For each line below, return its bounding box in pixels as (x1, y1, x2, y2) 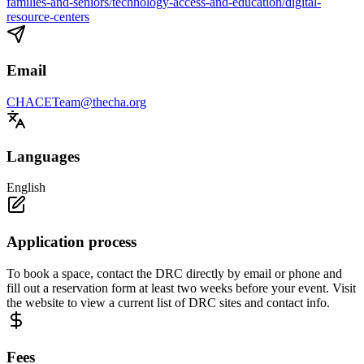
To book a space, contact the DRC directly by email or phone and (6, 266, 342, 280)
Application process (6, 233, 136, 251)
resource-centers (6, 9, 89, 24)
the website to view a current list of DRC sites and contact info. (6, 295, 330, 310)
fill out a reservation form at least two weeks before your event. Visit (6, 280, 356, 295)
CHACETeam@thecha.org (6, 95, 146, 110)
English (6, 180, 45, 195)
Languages (6, 147, 80, 165)
